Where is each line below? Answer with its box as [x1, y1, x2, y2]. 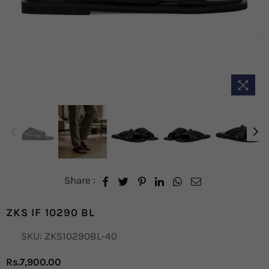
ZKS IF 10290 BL [6, 206, 95, 220]
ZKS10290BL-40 [44, 230, 117, 243]
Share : [64, 174, 95, 187]
